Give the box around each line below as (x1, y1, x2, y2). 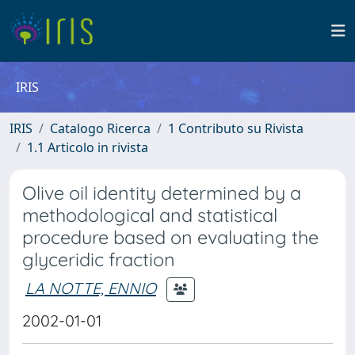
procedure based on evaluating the (22, 226, 319, 249)
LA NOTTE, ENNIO (25, 277, 156, 298)
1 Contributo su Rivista (168, 120, 303, 137)
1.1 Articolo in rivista (27, 139, 148, 156)
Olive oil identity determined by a (22, 181, 301, 204)
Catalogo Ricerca (50, 120, 151, 137)
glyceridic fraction (22, 248, 175, 271)
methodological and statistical (22, 204, 277, 227)
